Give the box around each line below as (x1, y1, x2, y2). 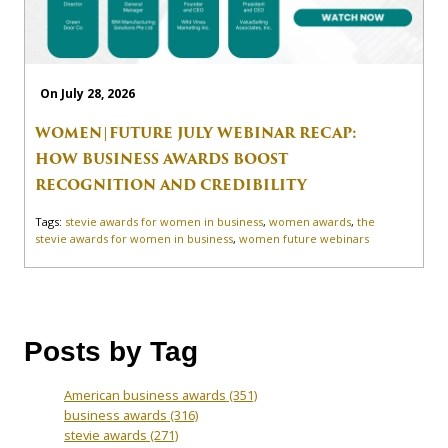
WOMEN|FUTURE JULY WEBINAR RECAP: (35, 121, 357, 144)
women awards (269, 213, 351, 229)
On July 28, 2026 (40, 85, 135, 103)
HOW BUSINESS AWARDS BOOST (35, 147, 288, 170)
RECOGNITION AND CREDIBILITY (35, 173, 307, 196)
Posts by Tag (24, 335, 198, 367)
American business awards (64, 385, 229, 404)
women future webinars (239, 230, 369, 246)
